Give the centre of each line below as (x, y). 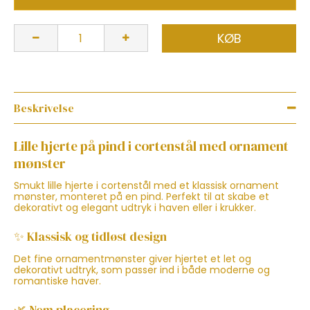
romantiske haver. (57, 281)
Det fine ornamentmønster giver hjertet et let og (133, 258)
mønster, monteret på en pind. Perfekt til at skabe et (142, 196)
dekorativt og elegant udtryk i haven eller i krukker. (135, 207)
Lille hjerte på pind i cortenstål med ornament (151, 146)
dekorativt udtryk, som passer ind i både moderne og (142, 270)
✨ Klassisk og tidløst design (90, 237)
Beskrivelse (44, 108)
